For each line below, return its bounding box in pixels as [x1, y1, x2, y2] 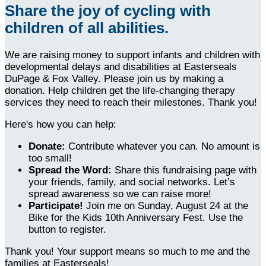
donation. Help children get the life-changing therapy [5, 84, 235, 96]
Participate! [28, 199, 86, 211]
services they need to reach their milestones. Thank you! [5, 96, 257, 108]
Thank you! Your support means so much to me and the [5, 245, 250, 257]
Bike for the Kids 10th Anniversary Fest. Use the [28, 211, 243, 223]
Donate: [28, 140, 65, 152]
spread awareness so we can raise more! [28, 188, 211, 199]
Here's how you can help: [5, 118, 116, 130]
